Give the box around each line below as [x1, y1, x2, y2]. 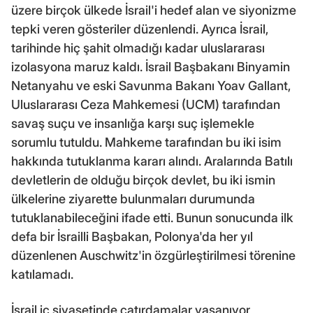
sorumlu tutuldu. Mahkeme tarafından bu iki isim [11, 134, 282, 150]
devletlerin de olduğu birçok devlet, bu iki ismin [11, 172, 275, 187]
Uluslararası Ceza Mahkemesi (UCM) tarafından [11, 96, 280, 112]
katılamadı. [11, 266, 73, 282]
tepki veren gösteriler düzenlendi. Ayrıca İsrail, [11, 21, 268, 36]
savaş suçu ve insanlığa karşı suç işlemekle [11, 115, 254, 131]
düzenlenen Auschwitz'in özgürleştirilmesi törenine [11, 247, 296, 263]
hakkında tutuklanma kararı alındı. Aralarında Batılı [11, 153, 293, 168]
